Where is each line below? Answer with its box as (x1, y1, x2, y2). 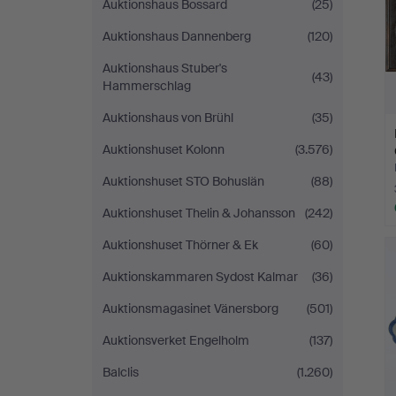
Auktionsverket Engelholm (103, 332, 249, 348)
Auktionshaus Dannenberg (103, 28, 251, 44)
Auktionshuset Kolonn (103, 141, 225, 157)
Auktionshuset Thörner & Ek (103, 237, 258, 253)
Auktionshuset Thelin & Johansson (103, 205, 295, 221)
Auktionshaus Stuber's (103, 60, 227, 76)
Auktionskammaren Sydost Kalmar (103, 269, 298, 285)
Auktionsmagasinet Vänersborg (103, 301, 278, 316)
